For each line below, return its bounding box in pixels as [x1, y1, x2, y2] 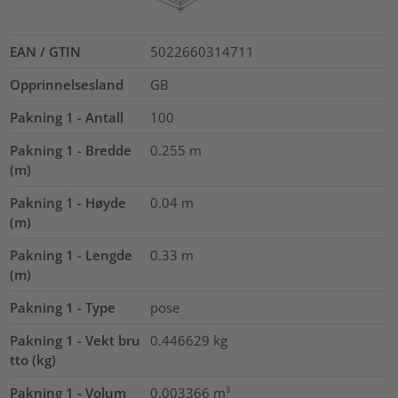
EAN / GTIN [10, 42, 82, 60]
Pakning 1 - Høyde [10, 193, 127, 211]
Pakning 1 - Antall [10, 107, 124, 126]
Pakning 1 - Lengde [10, 245, 133, 264]
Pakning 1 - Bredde [10, 140, 132, 159]
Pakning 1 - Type [10, 298, 116, 316]
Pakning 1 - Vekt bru [10, 330, 141, 349]
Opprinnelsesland [10, 75, 124, 93]
